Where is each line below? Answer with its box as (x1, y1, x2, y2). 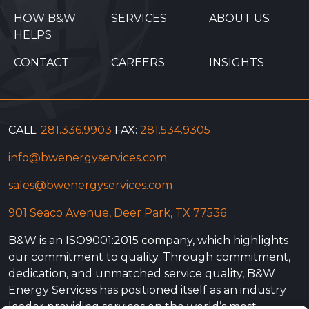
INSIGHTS (208, 56, 264, 70)
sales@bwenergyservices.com (8, 179, 172, 192)
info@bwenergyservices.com (8, 151, 167, 165)
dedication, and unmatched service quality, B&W (8, 267, 275, 281)
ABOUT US (208, 12, 270, 26)
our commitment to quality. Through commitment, (8, 250, 290, 264)
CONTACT (14, 56, 70, 70)
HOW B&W (14, 12, 77, 26)
